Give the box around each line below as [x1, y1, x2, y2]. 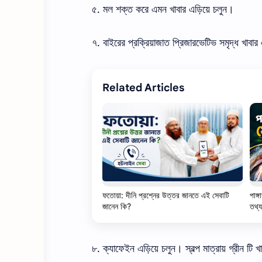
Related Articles [102, 81, 184, 94]
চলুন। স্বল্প [161, 242, 200, 255]
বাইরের [103, 36, 125, 49]
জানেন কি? [102, 201, 131, 212]
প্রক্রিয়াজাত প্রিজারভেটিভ [128, 36, 216, 49]
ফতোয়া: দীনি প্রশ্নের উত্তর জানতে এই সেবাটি [102, 189, 229, 201]
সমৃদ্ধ [219, 36, 239, 49]
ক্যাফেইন [103, 242, 135, 255]
